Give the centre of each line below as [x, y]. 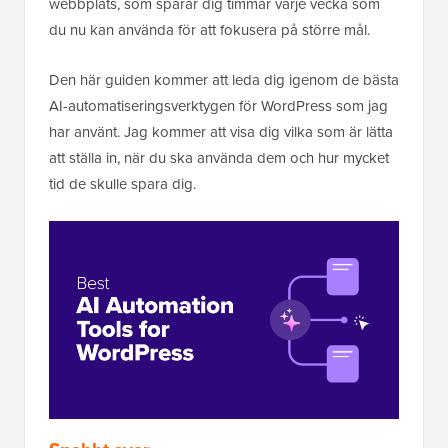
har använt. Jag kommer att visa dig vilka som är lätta [221, 132]
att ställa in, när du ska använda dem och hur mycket [219, 158]
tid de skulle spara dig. [122, 184]
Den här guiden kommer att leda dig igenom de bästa [224, 80]
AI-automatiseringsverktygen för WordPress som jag [218, 106]
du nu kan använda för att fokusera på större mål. [209, 30]
